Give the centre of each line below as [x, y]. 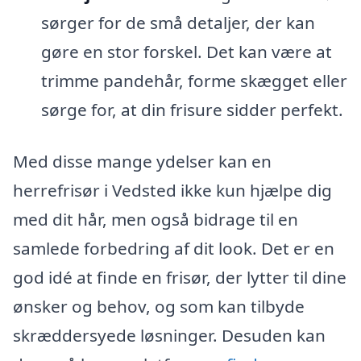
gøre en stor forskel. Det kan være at [186, 51]
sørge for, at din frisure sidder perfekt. [192, 109]
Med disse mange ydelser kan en [142, 161]
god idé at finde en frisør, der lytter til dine [180, 277]
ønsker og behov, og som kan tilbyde [159, 306]
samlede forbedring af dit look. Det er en [174, 248]
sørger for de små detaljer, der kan [178, 22]
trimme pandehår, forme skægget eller [194, 80]
